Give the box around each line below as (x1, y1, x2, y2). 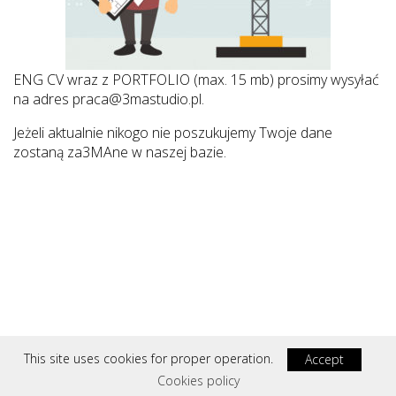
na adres (13, 89, 72, 109)
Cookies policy (156, 372, 240, 389)
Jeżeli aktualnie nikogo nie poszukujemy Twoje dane (13, 123, 332, 142)
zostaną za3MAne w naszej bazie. (13, 142, 226, 162)
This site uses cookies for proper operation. (24, 349, 277, 367)
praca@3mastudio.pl (72, 89, 202, 109)
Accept (305, 351, 344, 368)
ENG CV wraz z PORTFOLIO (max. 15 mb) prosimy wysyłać (13, 70, 379, 89)
